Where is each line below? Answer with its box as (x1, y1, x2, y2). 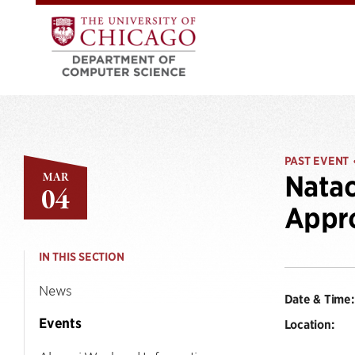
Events (39, 315, 82, 332)
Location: (284, 316, 334, 332)
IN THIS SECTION (39, 250, 124, 264)
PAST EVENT (284, 154, 349, 168)
